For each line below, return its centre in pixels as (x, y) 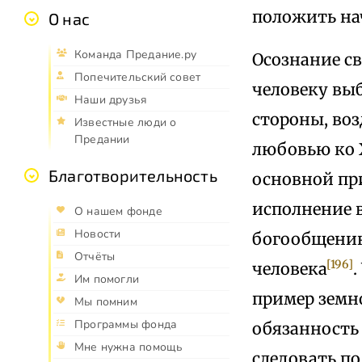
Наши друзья (111, 100)
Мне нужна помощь (129, 347)
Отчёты (95, 257)
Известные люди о (126, 123)
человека (290, 268)
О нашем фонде (118, 212)
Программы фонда (126, 325)
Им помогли (107, 280)
